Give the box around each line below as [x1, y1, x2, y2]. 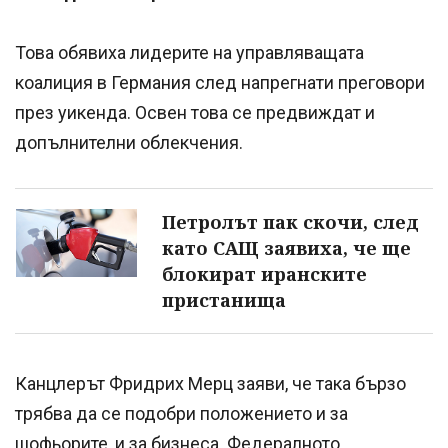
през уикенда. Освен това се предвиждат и [15, 101, 375, 123]
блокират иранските [162, 261, 367, 286]
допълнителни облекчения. [15, 131, 243, 153]
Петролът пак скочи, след [162, 209, 419, 234]
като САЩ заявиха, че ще [162, 235, 411, 260]
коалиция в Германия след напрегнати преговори [15, 71, 425, 93]
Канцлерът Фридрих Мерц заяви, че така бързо [15, 372, 406, 394]
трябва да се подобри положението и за [15, 402, 348, 424]
